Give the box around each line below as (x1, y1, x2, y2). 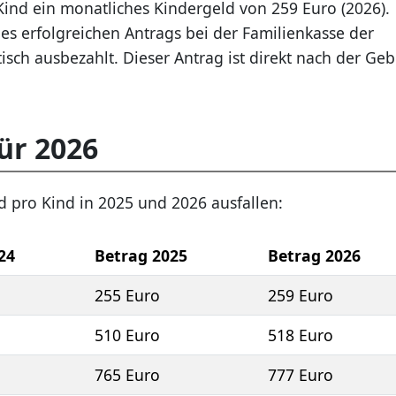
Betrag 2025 (95, 245, 187, 267)
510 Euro (95, 324, 160, 346)
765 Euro (95, 364, 160, 386)
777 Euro (268, 364, 333, 386)
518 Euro (268, 324, 333, 346)
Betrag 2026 (268, 245, 361, 267)
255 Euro (95, 285, 160, 307)
